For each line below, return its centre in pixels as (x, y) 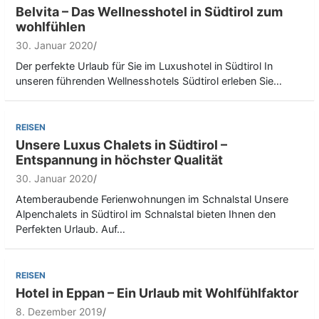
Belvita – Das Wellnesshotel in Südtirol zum (149, 11)
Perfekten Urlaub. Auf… (70, 229)
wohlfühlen (51, 26)
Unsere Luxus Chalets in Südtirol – (121, 145)
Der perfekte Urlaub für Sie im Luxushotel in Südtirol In (144, 66)
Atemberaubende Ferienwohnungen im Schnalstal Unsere (152, 199)
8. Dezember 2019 (59, 311)
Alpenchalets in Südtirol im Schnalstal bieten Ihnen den (146, 214)
